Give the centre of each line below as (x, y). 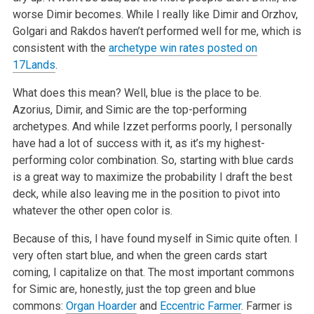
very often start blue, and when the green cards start (139, 256)
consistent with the (60, 48)
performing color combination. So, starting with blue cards (153, 161)
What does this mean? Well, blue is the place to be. (137, 93)
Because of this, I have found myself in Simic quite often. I (155, 239)
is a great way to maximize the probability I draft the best (152, 177)
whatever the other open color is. (92, 211)
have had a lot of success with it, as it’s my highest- (138, 144)
